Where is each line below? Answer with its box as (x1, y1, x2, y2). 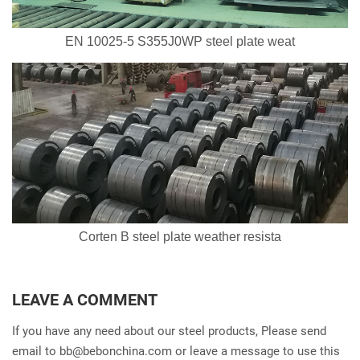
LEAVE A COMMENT (12, 290, 157, 309)
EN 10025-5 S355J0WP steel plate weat (65, 35, 295, 48)
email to (12, 344, 59, 358)
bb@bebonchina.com (59, 344, 172, 358)
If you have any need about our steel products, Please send (12, 324, 326, 338)
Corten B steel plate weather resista (79, 230, 281, 243)
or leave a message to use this (172, 344, 340, 358)
